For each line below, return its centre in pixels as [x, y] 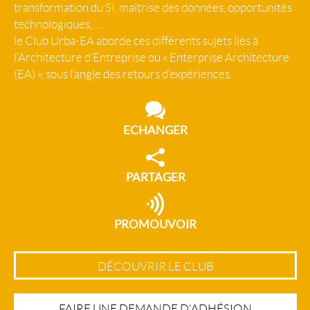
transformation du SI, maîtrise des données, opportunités [153, 8]
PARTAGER [155, 177]
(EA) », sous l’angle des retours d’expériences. [123, 74]
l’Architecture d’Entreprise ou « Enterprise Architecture [152, 57]
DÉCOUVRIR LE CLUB [155, 266]
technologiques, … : [61, 24]
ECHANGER [155, 130]
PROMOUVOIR [155, 224]
